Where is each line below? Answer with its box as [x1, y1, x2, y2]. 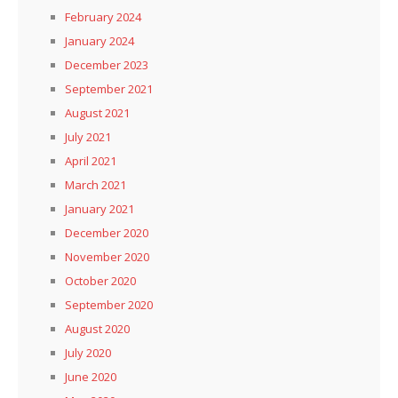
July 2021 [65, 129, 111, 146]
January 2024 [65, 33, 134, 50]
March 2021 [65, 177, 126, 194]
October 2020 [65, 273, 136, 290]
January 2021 [65, 201, 134, 218]
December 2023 [65, 57, 148, 74]
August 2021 [65, 105, 130, 122]
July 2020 [65, 345, 111, 362]
